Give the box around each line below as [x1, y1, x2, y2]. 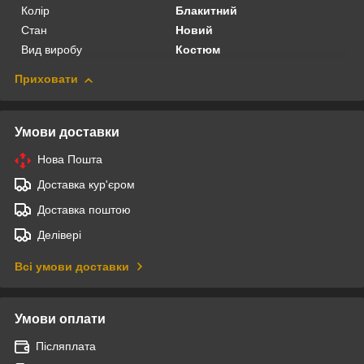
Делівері [37, 228, 81, 242]
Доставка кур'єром [37, 178, 135, 192]
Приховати [15, 72, 78, 86]
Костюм [175, 43, 221, 57]
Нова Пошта [37, 153, 102, 167]
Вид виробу [21, 43, 82, 57]
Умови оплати [15, 312, 106, 327]
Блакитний [175, 4, 238, 18]
